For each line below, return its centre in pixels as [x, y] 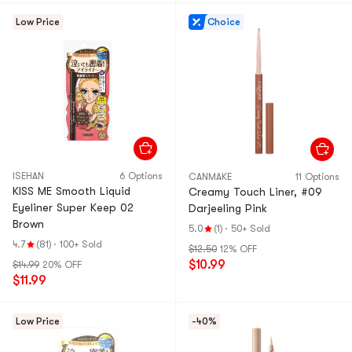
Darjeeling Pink [228, 208]
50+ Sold [251, 229]
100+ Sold [81, 244]
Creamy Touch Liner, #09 [255, 192]
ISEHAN [28, 176]
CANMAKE [210, 177]
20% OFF [62, 265]
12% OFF [238, 249]
